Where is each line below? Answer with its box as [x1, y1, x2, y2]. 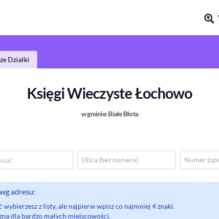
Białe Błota [108, 109, 138, 118]
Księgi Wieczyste [26, 84, 135, 102]
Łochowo [134, 84, 193, 102]
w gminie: [81, 109, 109, 118]
